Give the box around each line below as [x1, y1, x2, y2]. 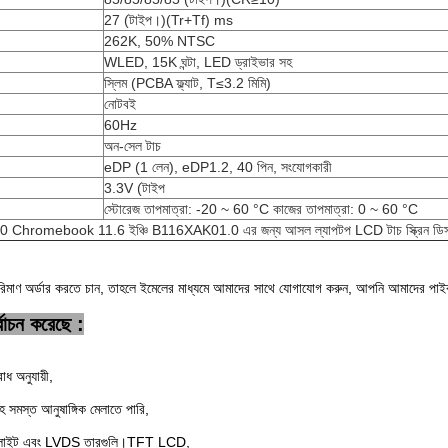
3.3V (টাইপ [104, 180, 165, 196]
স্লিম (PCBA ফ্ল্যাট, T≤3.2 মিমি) [104, 75, 271, 91]
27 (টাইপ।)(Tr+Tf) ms [104, 12, 233, 28]
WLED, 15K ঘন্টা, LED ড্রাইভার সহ [104, 54, 292, 70]
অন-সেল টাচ [104, 138, 161, 154]
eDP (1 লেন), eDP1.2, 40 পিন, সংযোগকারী [104, 159, 332, 175]
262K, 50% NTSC [104, 33, 215, 49]
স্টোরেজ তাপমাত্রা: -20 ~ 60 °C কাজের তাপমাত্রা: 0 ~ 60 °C [104, 201, 418, 217]
